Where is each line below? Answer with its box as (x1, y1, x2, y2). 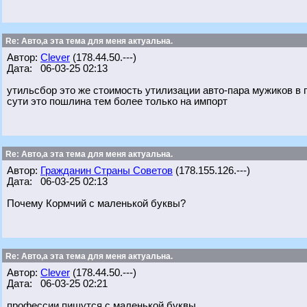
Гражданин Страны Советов (40, 165, 173, 176)
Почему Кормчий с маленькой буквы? (7, 198, 186, 209)
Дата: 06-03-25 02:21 (7, 278, 108, 289)
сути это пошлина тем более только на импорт (7, 96, 228, 107)
